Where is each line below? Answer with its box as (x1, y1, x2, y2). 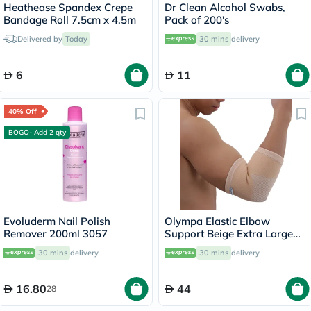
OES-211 (165, 239, 210, 253)
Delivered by (17, 34, 62, 44)
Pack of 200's (165, 13, 229, 26)
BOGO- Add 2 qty (8, 128, 66, 137)
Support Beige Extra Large (165, 227, 293, 240)
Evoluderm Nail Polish (3, 215, 110, 228)
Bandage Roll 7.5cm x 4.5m (3, 13, 136, 26)
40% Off (8, 107, 37, 116)
